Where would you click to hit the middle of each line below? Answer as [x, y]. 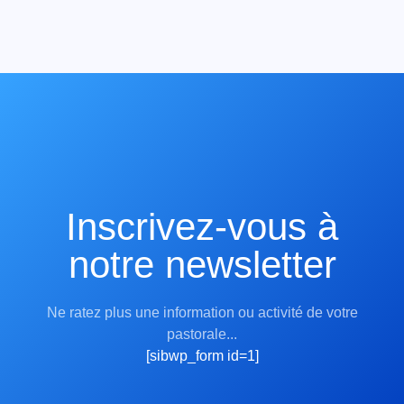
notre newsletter [202, 264]
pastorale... [202, 334]
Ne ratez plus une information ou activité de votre [202, 312]
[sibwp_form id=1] [202, 355]
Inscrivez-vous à [202, 226]
